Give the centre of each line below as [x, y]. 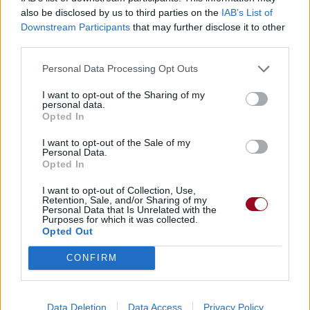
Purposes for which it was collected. [120, 219]
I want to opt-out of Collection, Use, [119, 190]
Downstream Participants [75, 27]
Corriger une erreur [243, 61]
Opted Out [68, 231]
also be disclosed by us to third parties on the [121, 12]
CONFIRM [92, 258]
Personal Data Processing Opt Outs [120, 69]
